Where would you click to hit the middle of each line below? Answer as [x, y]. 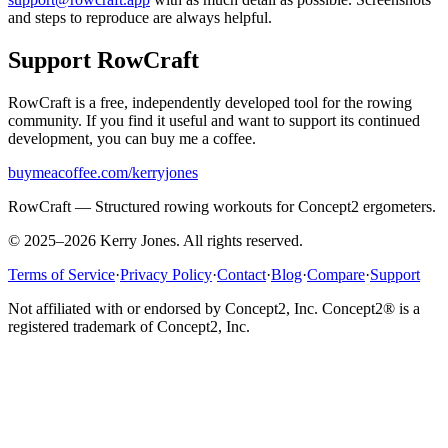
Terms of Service [61, 275]
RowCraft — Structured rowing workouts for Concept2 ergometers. [222, 207]
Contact [241, 275]
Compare [336, 275]
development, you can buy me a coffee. [132, 139]
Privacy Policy [166, 275]
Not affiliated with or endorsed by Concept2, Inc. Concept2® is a [214, 309]
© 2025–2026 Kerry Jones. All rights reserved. [155, 241]
